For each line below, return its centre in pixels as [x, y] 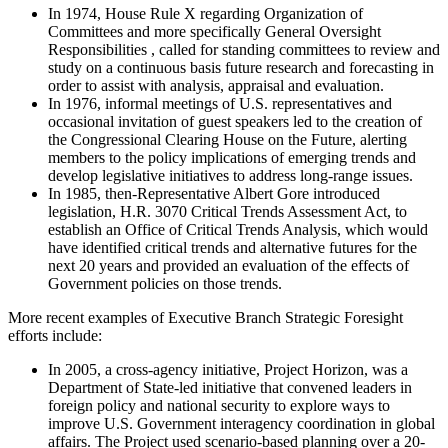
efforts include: [55, 335]
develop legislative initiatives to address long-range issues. [230, 175]
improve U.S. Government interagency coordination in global [241, 423]
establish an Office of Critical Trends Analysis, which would [238, 229]
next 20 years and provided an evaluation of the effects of [228, 265]
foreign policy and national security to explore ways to [219, 405]
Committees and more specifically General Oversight [214, 31]
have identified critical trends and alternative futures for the [232, 247]
